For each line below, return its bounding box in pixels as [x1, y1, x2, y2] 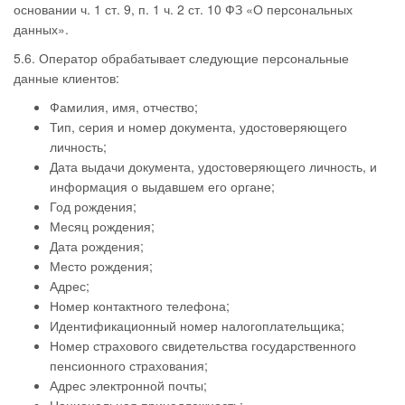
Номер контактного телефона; [50, 297, 230, 315]
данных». [14, 20, 69, 38]
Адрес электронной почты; [50, 376, 207, 394]
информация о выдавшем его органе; [50, 177, 275, 195]
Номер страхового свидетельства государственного [50, 336, 356, 354]
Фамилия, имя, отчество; [50, 98, 198, 116]
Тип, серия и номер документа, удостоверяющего [50, 118, 347, 136]
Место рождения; [50, 257, 153, 275]
